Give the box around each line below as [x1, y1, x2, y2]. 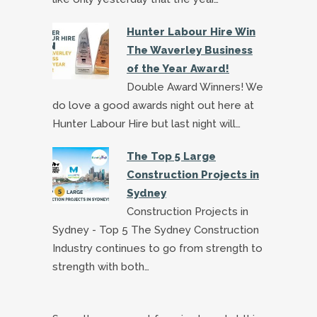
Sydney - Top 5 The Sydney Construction [52, 223, 259, 236]
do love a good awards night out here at [52, 98, 254, 112]
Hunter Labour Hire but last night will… [52, 117, 241, 130]
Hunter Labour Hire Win [127, 25, 255, 38]
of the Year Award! [127, 62, 229, 75]
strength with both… [52, 260, 149, 273]
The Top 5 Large [127, 149, 216, 163]
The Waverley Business [127, 43, 253, 57]
